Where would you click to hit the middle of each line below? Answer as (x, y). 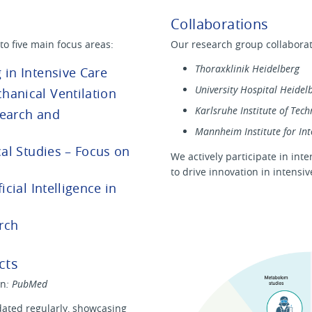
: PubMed (27, 283)
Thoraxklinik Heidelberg (247, 68)
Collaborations (220, 24)
